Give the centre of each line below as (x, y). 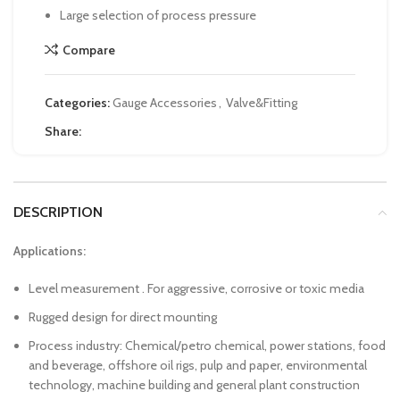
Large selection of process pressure (158, 15)
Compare (88, 50)
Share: (63, 131)
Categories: (77, 103)
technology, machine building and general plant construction (194, 385)
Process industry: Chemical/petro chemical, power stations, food (207, 346)
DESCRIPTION (58, 212)
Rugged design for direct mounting (123, 317)
